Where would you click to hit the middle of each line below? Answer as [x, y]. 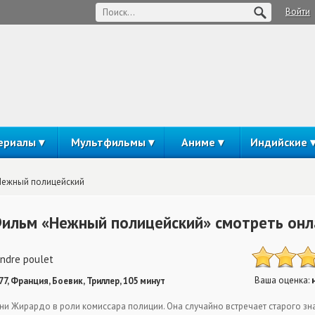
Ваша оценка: [283, 280]
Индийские [278, 142]
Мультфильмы [108, 142]
